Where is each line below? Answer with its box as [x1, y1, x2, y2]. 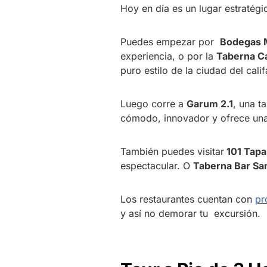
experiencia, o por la [120, 49, 216, 62]
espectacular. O [120, 159, 193, 172]
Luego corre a [120, 97, 187, 110]
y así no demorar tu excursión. [120, 207, 260, 219]
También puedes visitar [120, 145, 224, 157]
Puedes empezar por [120, 35, 220, 48]
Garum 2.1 [187, 97, 233, 110]
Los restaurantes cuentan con [120, 193, 255, 205]
